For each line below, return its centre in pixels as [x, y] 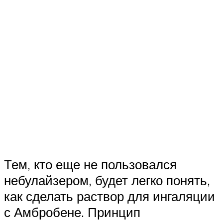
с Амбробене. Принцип [72, 212]
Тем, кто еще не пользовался [90, 164]
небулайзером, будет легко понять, [107, 180]
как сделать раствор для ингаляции [110, 196]
